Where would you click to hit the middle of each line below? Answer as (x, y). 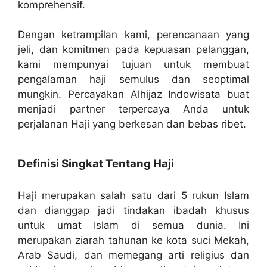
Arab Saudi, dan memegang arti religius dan (133, 255)
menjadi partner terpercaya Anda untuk (133, 109)
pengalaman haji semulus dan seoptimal (133, 80)
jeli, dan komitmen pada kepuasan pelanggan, (133, 50)
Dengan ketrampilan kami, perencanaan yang (133, 35)
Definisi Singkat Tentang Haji (96, 163)
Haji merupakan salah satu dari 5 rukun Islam (133, 195)
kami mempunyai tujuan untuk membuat (133, 65)
